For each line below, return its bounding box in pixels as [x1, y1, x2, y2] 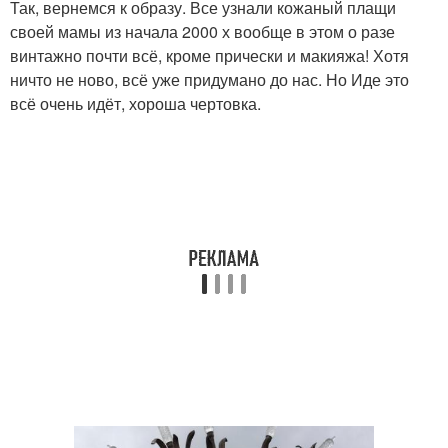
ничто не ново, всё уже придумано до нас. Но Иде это [10, 68, 409, 92]
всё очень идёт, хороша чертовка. [10, 92, 261, 116]
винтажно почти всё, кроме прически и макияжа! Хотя [10, 44, 409, 68]
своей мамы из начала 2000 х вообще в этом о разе [10, 20, 395, 44]
